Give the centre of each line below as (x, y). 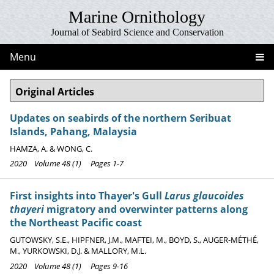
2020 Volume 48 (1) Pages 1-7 (67, 164)
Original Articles (55, 92)
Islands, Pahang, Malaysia (73, 131)
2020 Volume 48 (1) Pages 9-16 (69, 266)
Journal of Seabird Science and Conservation (137, 32)
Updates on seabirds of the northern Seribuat (120, 118)
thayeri (27, 209)
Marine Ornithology (137, 17)
